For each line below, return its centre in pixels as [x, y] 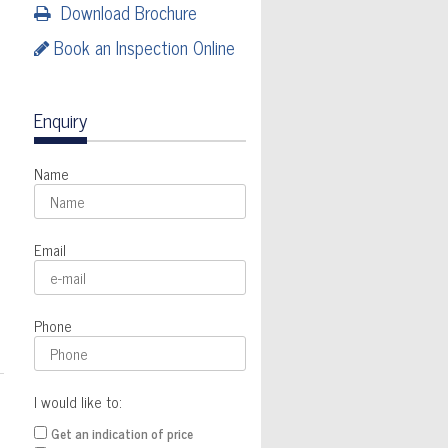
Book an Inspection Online [141, 47]
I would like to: [77, 402]
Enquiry [60, 120]
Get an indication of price [121, 434]
